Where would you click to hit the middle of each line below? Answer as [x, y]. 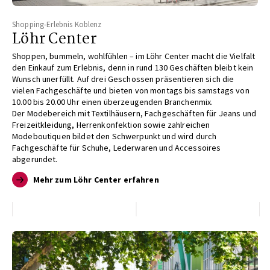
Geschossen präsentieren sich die [171, 79]
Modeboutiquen [42, 136]
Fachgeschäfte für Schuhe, [63, 147]
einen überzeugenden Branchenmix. [147, 102]
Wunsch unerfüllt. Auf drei [60, 79]
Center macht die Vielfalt [210, 56]
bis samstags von [217, 90]
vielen [24, 90]
